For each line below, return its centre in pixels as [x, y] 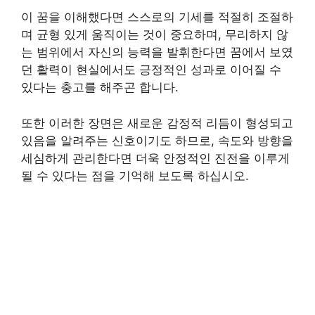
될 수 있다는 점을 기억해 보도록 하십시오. [135, 175]
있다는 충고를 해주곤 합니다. [100, 87]
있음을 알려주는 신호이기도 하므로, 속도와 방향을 [157, 140]
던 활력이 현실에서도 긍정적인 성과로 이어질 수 [151, 70]
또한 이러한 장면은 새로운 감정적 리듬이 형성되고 [157, 123]
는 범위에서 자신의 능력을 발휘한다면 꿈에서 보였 [157, 52]
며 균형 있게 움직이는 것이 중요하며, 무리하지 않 [155, 34]
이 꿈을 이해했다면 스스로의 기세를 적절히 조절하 [157, 17]
